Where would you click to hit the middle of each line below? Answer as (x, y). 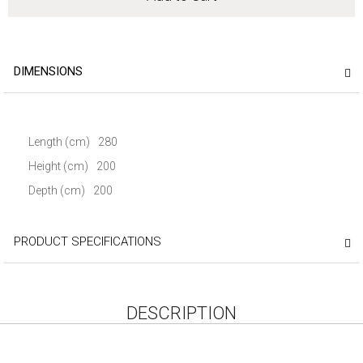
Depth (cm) (57, 190)
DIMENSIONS (48, 71)
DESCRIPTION (181, 313)
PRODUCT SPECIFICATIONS (88, 241)
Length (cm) (59, 142)
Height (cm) (58, 166)
